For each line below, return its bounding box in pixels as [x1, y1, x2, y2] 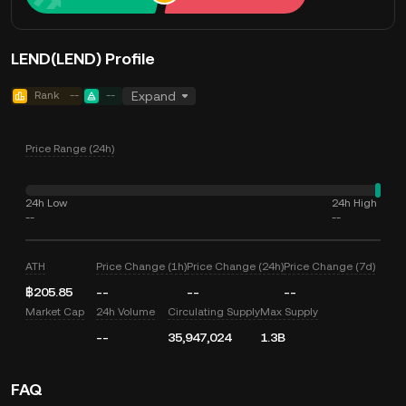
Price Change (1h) [96, 260, 188, 273]
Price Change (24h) [187, 260, 285, 273]
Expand [131, 89, 176, 103]
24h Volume [96, 305, 156, 318]
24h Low [25, 197, 67, 209]
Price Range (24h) [25, 142, 114, 155]
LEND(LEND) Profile [11, 49, 155, 68]
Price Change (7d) [284, 260, 376, 273]
